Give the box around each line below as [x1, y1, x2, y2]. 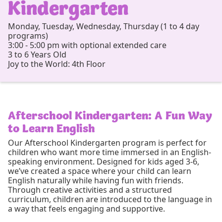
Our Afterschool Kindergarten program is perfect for [8, 137, 207, 149]
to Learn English [8, 118, 95, 136]
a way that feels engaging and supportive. [8, 203, 165, 215]
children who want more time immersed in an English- [8, 147, 211, 158]
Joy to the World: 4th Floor [8, 58, 106, 70]
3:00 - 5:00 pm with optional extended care [8, 40, 166, 51]
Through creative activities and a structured [8, 184, 172, 196]
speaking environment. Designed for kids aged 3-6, [8, 156, 199, 167]
